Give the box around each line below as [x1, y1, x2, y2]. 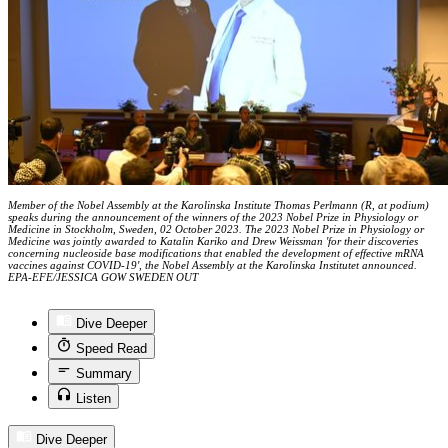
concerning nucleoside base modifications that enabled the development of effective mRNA [8, 246, 424, 259]
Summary [76, 366, 132, 382]
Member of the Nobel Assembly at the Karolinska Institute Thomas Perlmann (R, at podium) [8, 198, 429, 211]
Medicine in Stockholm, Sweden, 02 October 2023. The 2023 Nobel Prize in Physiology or [8, 222, 424, 235]
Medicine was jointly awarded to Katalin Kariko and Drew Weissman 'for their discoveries [8, 234, 418, 247]
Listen [76, 391, 111, 407]
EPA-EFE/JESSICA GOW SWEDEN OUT [8, 270, 198, 283]
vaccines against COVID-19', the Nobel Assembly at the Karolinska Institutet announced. [8, 258, 417, 271]
